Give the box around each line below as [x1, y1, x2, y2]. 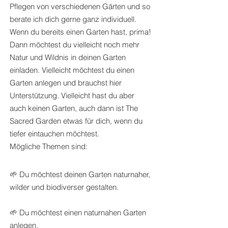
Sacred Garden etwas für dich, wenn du [10, 116, 142, 126]
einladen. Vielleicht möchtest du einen [10, 65, 134, 75]
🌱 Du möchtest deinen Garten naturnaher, [10, 169, 150, 179]
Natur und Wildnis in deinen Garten [10, 52, 126, 62]
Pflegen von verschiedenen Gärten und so [10, 1, 150, 11]
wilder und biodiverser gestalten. [10, 182, 119, 192]
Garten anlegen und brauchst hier [10, 77, 122, 88]
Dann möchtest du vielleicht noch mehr [10, 39, 139, 49]
